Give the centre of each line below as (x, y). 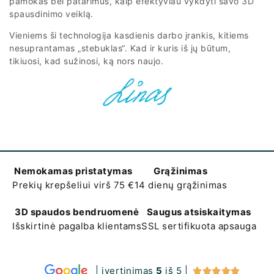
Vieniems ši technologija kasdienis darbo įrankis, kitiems (129, 35)
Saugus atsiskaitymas (199, 212)
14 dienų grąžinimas (180, 185)
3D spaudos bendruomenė (77, 212)
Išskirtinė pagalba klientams (77, 226)
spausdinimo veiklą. (51, 14)
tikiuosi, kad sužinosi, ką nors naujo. (86, 61)
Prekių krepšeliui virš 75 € (73, 185)
